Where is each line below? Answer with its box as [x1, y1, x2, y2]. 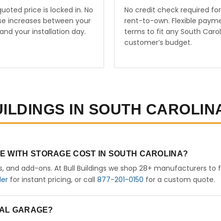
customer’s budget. [124, 37, 192, 47]
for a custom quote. [144, 175, 215, 184]
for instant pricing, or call [8, 175, 97, 184]
